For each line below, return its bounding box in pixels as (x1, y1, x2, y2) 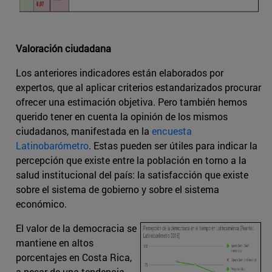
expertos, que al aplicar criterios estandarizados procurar (16, 80, 261, 93)
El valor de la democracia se (16, 221, 137, 234)
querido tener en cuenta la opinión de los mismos (16, 109, 228, 123)
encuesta (152, 124, 192, 137)
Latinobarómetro (16, 138, 89, 152)
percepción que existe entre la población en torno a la (16, 153, 246, 166)
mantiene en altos (16, 236, 93, 249)
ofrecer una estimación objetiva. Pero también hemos (16, 95, 247, 108)
